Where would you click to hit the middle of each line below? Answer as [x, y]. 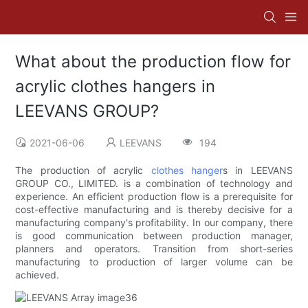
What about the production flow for [153, 62]
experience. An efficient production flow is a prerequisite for [154, 197]
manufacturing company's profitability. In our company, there [154, 223]
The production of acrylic [83, 170]
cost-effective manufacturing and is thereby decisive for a [154, 210]
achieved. [37, 275]
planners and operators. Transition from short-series [154, 249]
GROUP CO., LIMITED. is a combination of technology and [154, 184]
